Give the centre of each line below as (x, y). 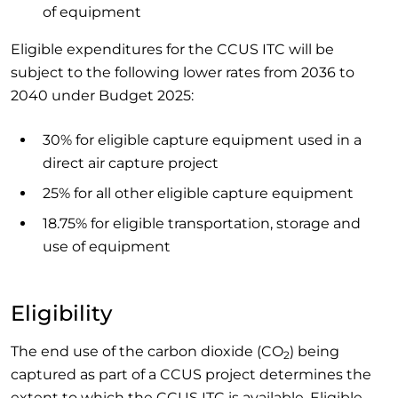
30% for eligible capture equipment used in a (202, 140)
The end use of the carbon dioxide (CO (147, 352)
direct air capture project (131, 163)
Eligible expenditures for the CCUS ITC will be (172, 50)
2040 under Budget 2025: (102, 96)
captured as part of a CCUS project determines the (191, 375)
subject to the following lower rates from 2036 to (183, 73)
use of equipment (107, 247)
